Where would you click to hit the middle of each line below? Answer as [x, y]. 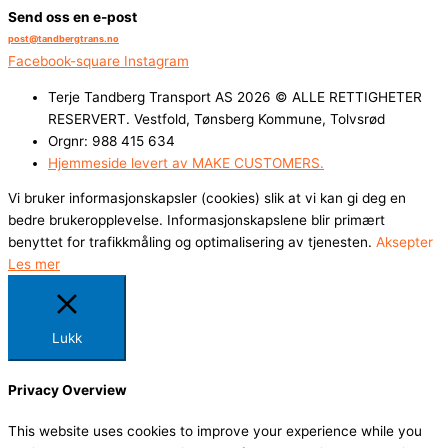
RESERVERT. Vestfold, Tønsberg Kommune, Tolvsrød [216, 118]
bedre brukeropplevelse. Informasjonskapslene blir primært [196, 220]
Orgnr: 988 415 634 [111, 140]
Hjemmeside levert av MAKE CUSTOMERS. [186, 162]
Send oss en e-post [72, 16]
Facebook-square [64, 60]
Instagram [156, 60]
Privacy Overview [67, 390]
